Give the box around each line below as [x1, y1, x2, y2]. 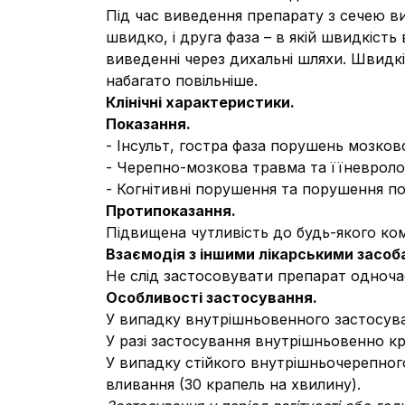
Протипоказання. [106, 202, 236, 220]
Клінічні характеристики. [106, 93, 295, 111]
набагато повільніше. [106, 71, 258, 89]
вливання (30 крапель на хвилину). [106, 375, 361, 393]
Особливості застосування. [106, 288, 317, 306]
